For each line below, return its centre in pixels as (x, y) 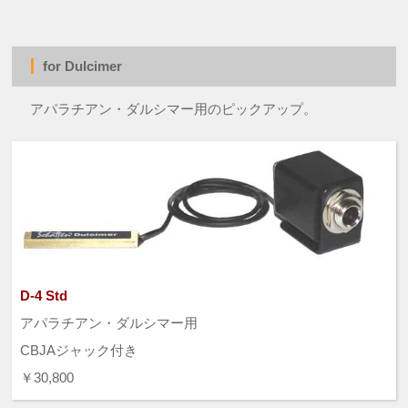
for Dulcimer (85, 66)
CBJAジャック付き (78, 351)
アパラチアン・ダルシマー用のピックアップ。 (174, 109)
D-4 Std (43, 296)
